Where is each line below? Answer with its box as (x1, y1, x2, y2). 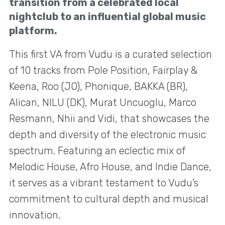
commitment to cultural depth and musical (9, 193, 208, 205)
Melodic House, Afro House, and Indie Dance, (9, 161, 211, 173)
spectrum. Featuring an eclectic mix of (9, 145, 185, 157)
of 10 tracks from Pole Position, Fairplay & (9, 64, 197, 76)
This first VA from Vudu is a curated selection (9, 48, 212, 60)
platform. (9, 24, 57, 37)
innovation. (9, 209, 60, 221)
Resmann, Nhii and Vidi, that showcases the (9, 113, 209, 125)
